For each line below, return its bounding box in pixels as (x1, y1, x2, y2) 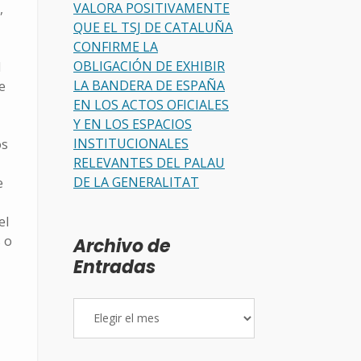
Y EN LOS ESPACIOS (73, 115, 192, 134)
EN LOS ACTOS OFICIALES (73, 96, 229, 114)
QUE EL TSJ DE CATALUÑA (73, 19, 233, 37)
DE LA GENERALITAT (73, 173, 199, 192)
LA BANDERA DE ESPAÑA (73, 77, 225, 95)
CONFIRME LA (73, 38, 158, 56)
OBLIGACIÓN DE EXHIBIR (73, 57, 225, 76)
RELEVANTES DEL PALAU (73, 154, 225, 172)
